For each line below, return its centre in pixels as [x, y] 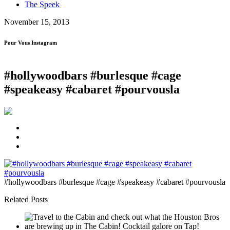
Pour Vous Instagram [31, 42]
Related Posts [26, 199]
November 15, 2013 [37, 22]
